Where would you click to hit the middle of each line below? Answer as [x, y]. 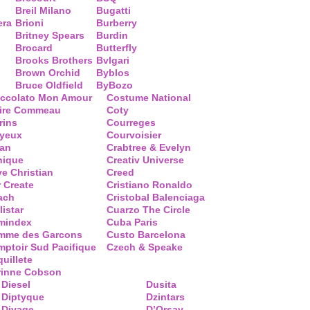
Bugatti [113, 10]
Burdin [112, 35]
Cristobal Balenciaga [156, 197]
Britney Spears [50, 35]
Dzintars [165, 297]
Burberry [117, 23]
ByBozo [115, 85]
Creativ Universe [145, 160]
